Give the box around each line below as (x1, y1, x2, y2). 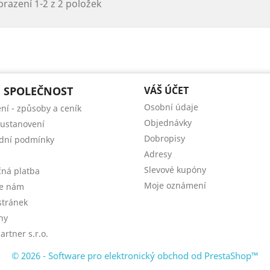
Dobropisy (144, 133, 185, 144)
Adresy (144, 148, 172, 160)
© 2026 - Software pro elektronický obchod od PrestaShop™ (11, 250, 259, 262)
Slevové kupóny (144, 164, 206, 175)
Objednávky (144, 117, 192, 128)
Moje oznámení (144, 180, 206, 191)
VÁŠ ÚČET (144, 84, 189, 97)
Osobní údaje (144, 101, 198, 113)
